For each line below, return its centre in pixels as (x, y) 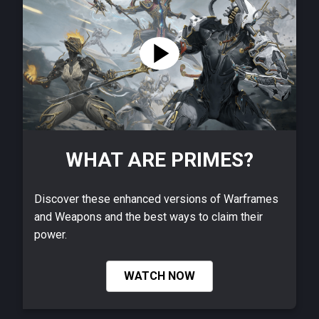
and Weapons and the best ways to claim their (148, 216)
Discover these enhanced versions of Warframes (156, 199)
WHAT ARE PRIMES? (159, 160)
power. (51, 234)
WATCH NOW (159, 276)
